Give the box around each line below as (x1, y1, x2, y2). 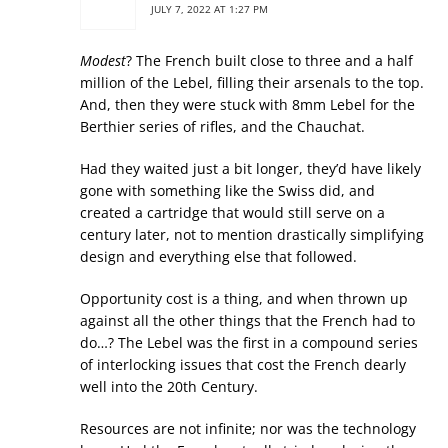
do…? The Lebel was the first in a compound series (80, 333, 418, 352)
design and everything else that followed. (80, 247, 357, 266)
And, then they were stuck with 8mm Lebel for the (80, 95, 415, 114)
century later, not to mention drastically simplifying (80, 225, 424, 244)
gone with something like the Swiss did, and (80, 181, 375, 200)
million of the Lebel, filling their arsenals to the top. (80, 73, 424, 92)
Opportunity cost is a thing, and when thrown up (80, 289, 408, 308)
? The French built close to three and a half (126, 51, 413, 70)
